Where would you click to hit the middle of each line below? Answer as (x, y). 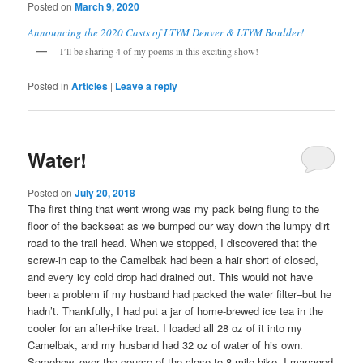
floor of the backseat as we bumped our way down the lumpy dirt (179, 225)
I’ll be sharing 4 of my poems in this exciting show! (160, 51)
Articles (90, 86)
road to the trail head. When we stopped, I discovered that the (173, 242)
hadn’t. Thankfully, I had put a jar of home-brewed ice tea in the (176, 310)
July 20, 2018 (105, 192)
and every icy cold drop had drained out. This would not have (171, 276)
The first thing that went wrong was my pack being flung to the (174, 208)
